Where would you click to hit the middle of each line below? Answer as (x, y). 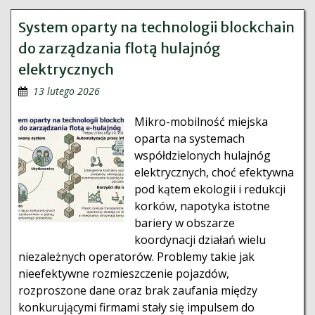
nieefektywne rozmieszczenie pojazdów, (124, 274)
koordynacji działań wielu (200, 240)
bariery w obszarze (185, 223)
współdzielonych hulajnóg (202, 155)
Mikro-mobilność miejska (201, 122)
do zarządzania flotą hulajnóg (120, 48)
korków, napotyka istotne (202, 206)
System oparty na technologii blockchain (156, 27)
